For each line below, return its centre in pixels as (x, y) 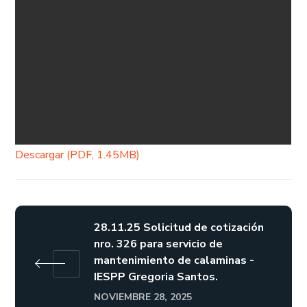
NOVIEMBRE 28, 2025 (143, 297)
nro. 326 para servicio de (159, 244)
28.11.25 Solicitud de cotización (179, 228)
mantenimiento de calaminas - (174, 260)
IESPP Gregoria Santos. (156, 277)
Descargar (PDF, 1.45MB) (78, 155)
